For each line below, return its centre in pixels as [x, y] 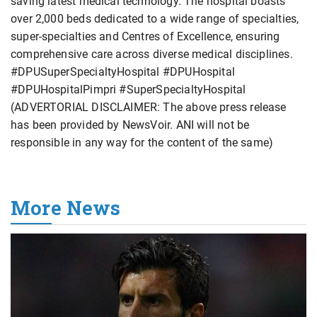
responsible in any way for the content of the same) [142, 143]
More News [66, 208]
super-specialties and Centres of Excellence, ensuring [145, 37]
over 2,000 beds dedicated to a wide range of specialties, [155, 19]
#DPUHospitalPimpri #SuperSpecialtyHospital [128, 90]
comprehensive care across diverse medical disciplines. [152, 54]
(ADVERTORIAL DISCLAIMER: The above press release [149, 108]
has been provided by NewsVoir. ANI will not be [130, 125]
